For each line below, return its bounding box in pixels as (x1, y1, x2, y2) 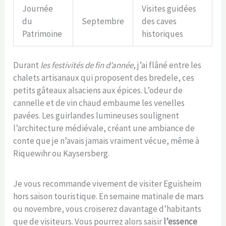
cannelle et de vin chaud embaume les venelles (13, 97, 185, 109)
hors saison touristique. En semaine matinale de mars (13, 191, 204, 202)
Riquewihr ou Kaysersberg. (13, 148, 110, 159)
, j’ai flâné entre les (133, 60, 202, 71)
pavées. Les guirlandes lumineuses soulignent (13, 110, 180, 122)
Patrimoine (22, 28, 63, 39)
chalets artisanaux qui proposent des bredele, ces (13, 72, 195, 84)
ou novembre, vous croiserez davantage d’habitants (13, 203, 202, 215)
